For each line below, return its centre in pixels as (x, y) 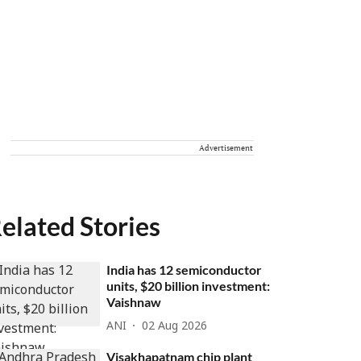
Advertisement (226, 148)
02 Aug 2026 (175, 326)
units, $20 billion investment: (189, 286)
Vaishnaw (134, 302)
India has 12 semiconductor (185, 270)
